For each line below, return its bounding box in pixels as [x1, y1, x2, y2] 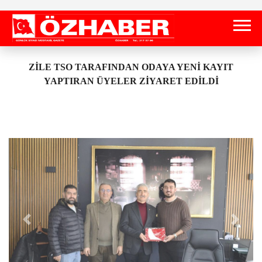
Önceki [26, 219, 54, 231]
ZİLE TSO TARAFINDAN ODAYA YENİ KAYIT [29, 62, 233, 72]
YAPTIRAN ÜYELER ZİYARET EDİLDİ [43, 76, 219, 86]
